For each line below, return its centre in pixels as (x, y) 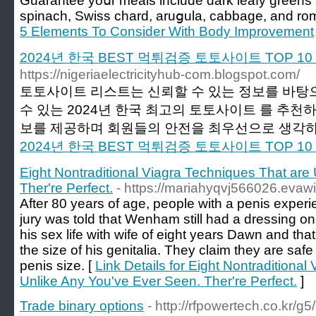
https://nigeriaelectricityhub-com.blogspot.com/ (160, 74)
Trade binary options (82, 306)
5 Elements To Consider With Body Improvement (167, 31)
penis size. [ (57, 266)
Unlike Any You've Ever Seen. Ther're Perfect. (158, 281)
